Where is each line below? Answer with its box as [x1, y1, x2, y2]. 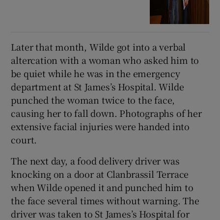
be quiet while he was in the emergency [11, 66, 180, 80]
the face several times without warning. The [11, 193, 199, 207]
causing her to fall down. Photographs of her [11, 106, 202, 119]
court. [11, 133, 37, 146]
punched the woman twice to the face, [11, 93, 175, 106]
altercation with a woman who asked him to [11, 53, 199, 66]
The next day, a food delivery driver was [11, 154, 180, 167]
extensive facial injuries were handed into [11, 119, 190, 133]
